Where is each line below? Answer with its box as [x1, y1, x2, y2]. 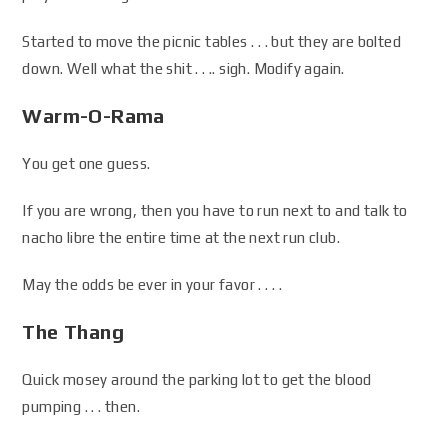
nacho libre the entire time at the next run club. [22, 229, 341, 246]
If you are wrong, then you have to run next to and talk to [22, 202, 408, 219]
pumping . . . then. [22, 398, 141, 415]
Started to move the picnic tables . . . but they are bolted [22, 33, 402, 50]
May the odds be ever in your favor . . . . [22, 276, 283, 293]
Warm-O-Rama [22, 104, 165, 127]
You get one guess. [22, 155, 151, 172]
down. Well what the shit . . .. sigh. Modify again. [22, 60, 345, 77]
